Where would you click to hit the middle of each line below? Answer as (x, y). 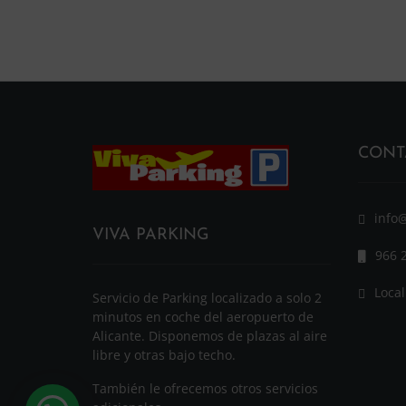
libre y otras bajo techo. (164, 354)
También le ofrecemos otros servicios (205, 388)
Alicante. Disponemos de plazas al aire (210, 335)
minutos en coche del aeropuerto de (203, 316)
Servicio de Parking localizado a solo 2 (207, 297)
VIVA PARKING (151, 235)
